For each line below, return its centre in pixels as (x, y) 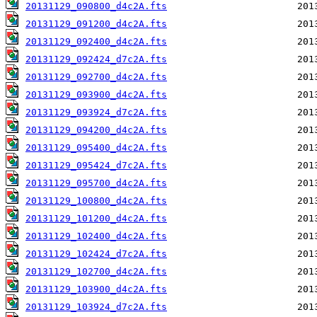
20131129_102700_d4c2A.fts (96, 272)
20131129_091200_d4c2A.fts (96, 24)
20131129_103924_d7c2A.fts (96, 307)
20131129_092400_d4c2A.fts (96, 42)
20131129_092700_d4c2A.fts (96, 77)
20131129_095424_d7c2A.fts (96, 166)
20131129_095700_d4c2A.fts (96, 183)
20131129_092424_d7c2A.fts (96, 59)
